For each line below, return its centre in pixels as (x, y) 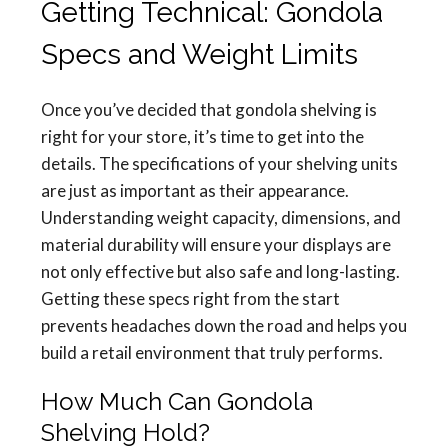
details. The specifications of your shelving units (219, 163)
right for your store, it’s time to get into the (202, 136)
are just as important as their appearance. (195, 190)
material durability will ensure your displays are (216, 244)
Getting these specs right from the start (190, 298)
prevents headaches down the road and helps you (224, 325)
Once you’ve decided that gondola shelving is (209, 109)
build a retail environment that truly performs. (212, 352)
